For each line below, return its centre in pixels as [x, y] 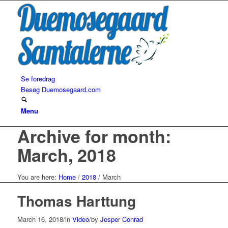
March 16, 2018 [40, 219]
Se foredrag [38, 78]
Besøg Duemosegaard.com [61, 89]
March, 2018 [66, 154]
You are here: [37, 177]
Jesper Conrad [121, 219]
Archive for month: [94, 136]
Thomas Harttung [76, 201]
